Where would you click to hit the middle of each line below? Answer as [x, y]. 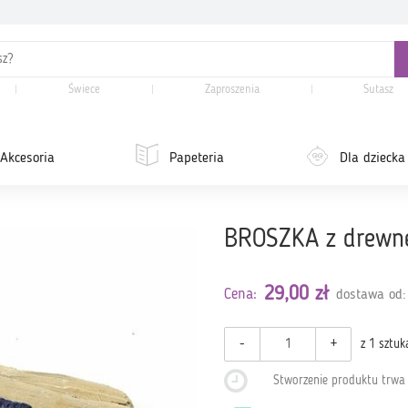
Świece [85, 90]
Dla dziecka [373, 158]
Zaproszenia [232, 90]
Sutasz [379, 90]
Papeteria [197, 158]
